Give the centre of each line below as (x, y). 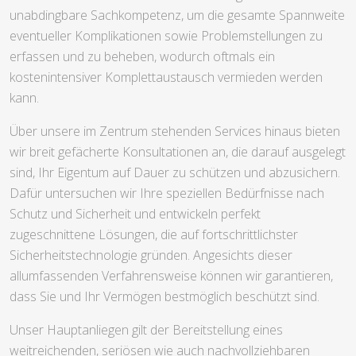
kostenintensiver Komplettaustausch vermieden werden (166, 77)
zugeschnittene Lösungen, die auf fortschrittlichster (154, 235)
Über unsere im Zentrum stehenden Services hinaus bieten (175, 132)
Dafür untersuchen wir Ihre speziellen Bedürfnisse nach (167, 193)
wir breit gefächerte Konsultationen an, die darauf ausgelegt (178, 152)
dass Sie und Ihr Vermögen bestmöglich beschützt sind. (164, 297)
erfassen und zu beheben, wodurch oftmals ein (142, 57)
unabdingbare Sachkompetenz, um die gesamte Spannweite (177, 15)
